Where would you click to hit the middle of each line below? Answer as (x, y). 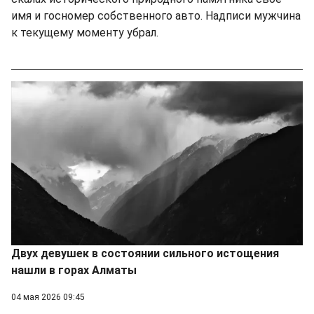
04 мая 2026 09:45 (48, 297)
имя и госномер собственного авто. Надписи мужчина (156, 15)
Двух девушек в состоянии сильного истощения (145, 253)
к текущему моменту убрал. (85, 32)
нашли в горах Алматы (74, 270)
